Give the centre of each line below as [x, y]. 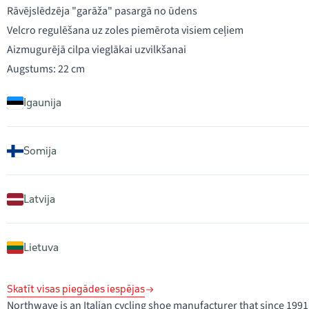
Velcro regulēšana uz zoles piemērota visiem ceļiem [125, 30]
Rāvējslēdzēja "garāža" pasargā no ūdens [102, 11]
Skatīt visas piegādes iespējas [76, 289]
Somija [40, 150]
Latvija [39, 199]
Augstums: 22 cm [46, 69]
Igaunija [42, 102]
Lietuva [41, 247]
